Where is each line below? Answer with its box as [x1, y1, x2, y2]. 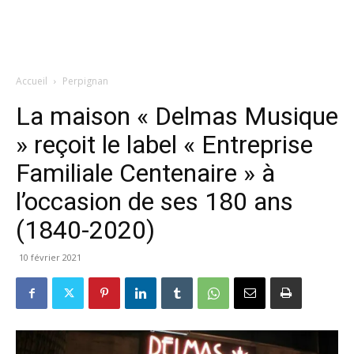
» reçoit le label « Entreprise [16, 130, 313, 160]
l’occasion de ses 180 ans [16, 186, 293, 217]
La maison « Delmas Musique [16, 101, 338, 131]
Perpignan [62, 74, 108, 88]
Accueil [16, 74, 47, 88]
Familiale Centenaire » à [16, 158, 275, 188]
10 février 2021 [19, 251, 81, 263]
